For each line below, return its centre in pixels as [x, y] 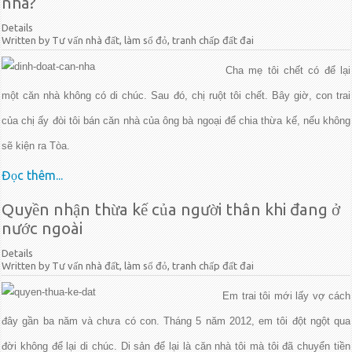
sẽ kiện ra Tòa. [36, 146]
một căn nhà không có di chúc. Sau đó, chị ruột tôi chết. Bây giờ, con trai [176, 95]
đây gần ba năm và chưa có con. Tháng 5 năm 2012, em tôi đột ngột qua [176, 321]
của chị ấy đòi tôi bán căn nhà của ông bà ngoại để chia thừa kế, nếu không [176, 121]
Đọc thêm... [32, 175]
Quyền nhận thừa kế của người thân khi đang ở [171, 209]
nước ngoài [42, 228]
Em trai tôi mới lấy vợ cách [286, 296]
